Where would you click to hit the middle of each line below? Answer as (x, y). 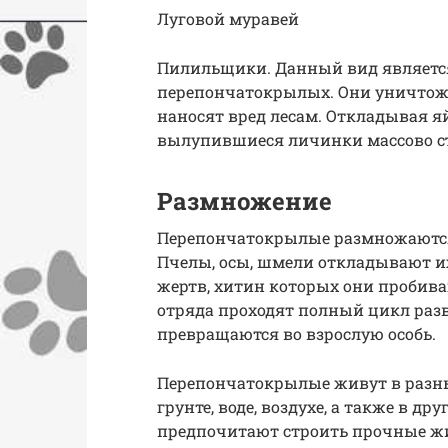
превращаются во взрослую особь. (296, 334)
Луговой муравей (228, 19)
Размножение (244, 201)
